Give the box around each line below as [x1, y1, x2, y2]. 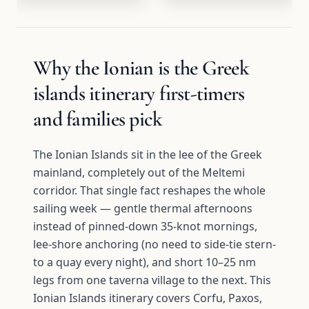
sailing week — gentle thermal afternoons [33, 201, 252, 216]
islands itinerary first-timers [33, 81, 245, 106]
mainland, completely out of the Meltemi [33, 165, 245, 180]
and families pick [33, 106, 163, 132]
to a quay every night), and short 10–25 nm [33, 255, 256, 270]
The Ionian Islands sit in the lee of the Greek [33, 147, 262, 162]
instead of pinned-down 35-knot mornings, [33, 219, 257, 234]
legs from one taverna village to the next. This [33, 272, 271, 288]
